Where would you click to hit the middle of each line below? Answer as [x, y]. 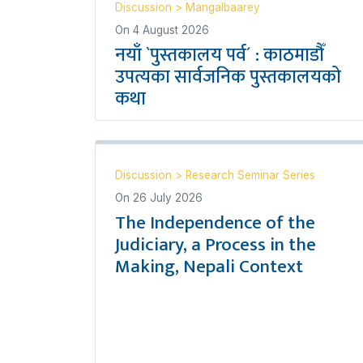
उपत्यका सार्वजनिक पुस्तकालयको [228, 77]
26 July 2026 [168, 197]
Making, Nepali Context [209, 266]
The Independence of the [215, 222]
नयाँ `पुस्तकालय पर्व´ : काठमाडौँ [220, 55]
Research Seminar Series [250, 175]
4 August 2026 [171, 30]
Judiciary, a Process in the [216, 244]
